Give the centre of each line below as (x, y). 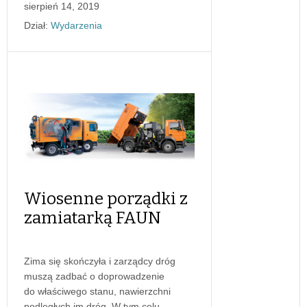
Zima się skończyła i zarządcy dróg (100, 261)
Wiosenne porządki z (106, 198)
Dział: (36, 25)
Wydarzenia (76, 25)
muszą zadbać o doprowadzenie (94, 276)
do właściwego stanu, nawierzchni (97, 291)
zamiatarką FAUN (93, 218)
